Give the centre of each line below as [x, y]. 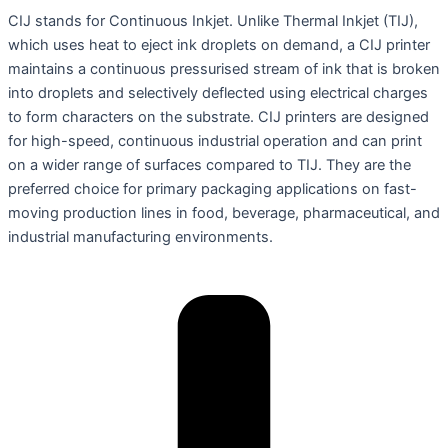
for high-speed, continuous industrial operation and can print [215, 141]
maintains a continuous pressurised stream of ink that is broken [224, 69]
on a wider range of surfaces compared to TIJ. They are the [209, 165]
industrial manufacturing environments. [140, 237]
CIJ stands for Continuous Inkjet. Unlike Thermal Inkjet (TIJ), [213, 21]
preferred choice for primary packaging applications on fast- [212, 189]
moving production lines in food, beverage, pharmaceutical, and [224, 213]
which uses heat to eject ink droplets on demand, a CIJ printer [219, 45]
